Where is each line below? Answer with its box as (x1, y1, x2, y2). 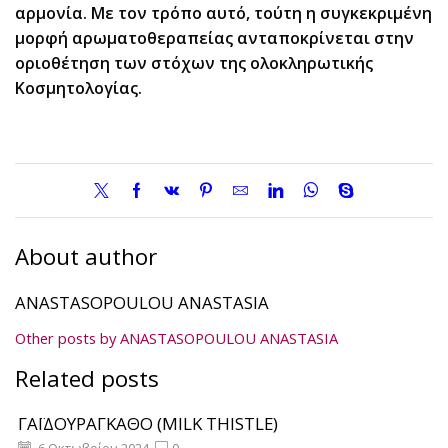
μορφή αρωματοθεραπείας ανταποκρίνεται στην (15, 27, 414, 50)
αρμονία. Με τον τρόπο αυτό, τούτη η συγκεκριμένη (15, 2, 432, 25)
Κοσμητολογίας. (15, 77, 142, 100)
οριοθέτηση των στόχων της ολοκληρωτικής (15, 52, 373, 75)
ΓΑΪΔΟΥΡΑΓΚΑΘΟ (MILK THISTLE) (18, 411, 278, 435)
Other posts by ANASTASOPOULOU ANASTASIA (15, 328, 338, 349)
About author (15, 241, 157, 273)
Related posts (15, 362, 159, 394)
